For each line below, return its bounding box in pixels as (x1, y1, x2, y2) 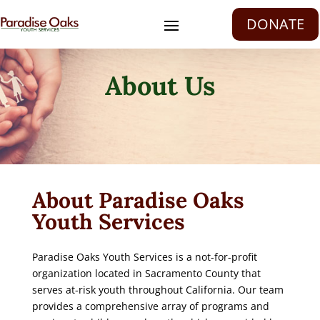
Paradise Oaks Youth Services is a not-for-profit (31, 250, 257, 264)
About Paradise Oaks (31, 186, 244, 214)
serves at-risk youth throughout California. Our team (31, 283, 284, 297)
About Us (104, 69, 215, 103)
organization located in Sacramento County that (31, 266, 261, 281)
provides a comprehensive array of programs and (31, 299, 269, 314)
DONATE (246, 14, 304, 34)
